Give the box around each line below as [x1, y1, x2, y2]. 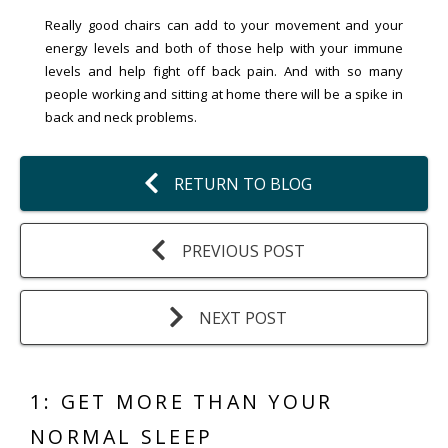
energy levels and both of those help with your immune [45, 38, 403, 57]
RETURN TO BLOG [174, 172, 312, 195]
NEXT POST [199, 306, 287, 329]
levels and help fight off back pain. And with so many [45, 61, 403, 80]
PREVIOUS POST [181, 239, 305, 262]
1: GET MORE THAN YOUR [30, 388, 334, 415]
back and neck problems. [45, 107, 200, 126]
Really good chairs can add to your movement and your [45, 15, 403, 34]
